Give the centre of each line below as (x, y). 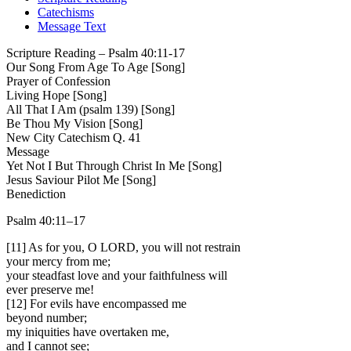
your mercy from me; (58, 262)
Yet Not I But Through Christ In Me (96, 166)
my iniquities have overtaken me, (88, 332)
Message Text (72, 27)
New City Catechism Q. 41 (74, 138)
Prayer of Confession (58, 81)
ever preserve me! (50, 290)
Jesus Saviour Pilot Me (63, 180)
